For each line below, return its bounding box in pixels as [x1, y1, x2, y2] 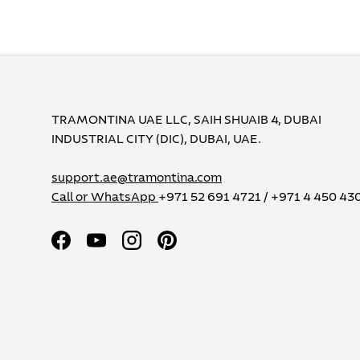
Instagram [130, 242, 191, 256]
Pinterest [166, 242, 221, 256]
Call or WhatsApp [51, 190, 158, 204]
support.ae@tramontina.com [51, 171, 222, 185]
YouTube [95, 242, 146, 256]
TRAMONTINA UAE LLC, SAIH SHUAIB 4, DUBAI [51, 113, 321, 127]
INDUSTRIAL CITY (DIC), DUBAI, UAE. [51, 133, 261, 146]
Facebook [59, 242, 117, 256]
